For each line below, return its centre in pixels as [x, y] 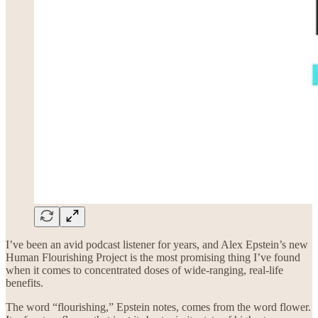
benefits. [24, 283]
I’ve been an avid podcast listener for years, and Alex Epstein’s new [157, 244]
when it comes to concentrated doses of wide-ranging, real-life [144, 270]
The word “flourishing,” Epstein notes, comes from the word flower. [158, 307]
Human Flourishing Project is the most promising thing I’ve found [153, 257]
